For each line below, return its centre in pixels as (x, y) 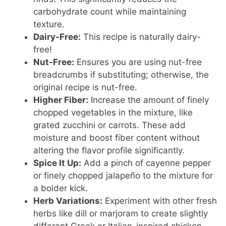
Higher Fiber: (61, 100)
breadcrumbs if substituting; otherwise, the (121, 75)
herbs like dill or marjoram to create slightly (121, 214)
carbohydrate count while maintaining (110, 12)
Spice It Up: (58, 163)
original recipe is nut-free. (86, 88)
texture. (49, 24)
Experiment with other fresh (160, 201)
